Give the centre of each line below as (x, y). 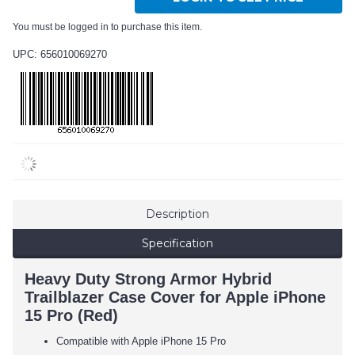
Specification (177, 244)
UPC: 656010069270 (60, 55)
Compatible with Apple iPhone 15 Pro (141, 342)
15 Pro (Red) (71, 316)
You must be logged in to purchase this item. (107, 27)
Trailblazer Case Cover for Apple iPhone (175, 298)
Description (177, 214)
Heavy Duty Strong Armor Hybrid (148, 279)
